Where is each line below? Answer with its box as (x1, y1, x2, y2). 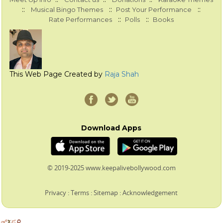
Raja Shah (105, 70, 139, 79)
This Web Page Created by (9, 70, 105, 79)
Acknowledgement (122, 188, 178, 197)
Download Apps (81, 123, 142, 133)
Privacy (45, 188, 67, 197)
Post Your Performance (116, 5, 192, 14)
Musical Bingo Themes (31, 5, 104, 14)
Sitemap (94, 188, 118, 197)
